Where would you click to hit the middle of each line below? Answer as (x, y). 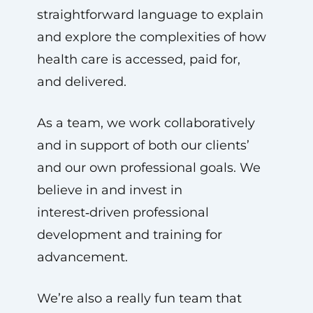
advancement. (82, 257)
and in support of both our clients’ (143, 145)
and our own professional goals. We (148, 168)
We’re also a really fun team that (139, 298)
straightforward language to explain (150, 15)
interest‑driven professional (123, 212)
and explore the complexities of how (151, 37)
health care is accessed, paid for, (138, 59)
